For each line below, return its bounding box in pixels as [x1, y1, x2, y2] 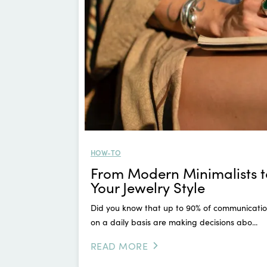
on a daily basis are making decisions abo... [91, 215, 257, 228]
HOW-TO [91, 147, 121, 157]
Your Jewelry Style [91, 176, 205, 197]
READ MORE [91, 238, 148, 252]
